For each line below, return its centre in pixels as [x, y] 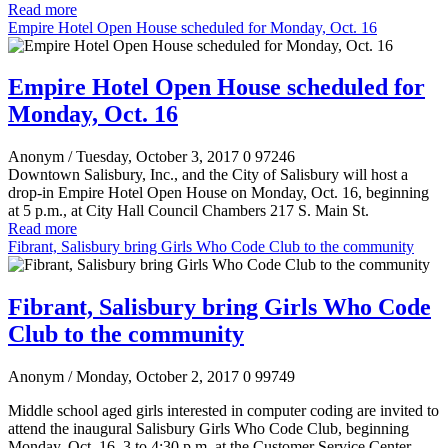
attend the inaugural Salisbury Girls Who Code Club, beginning [208, 429]
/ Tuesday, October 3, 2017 [153, 157]
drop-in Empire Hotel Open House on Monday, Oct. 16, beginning [218, 193]
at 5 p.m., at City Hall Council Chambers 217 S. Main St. [188, 211]
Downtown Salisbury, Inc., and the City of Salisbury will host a [208, 175]
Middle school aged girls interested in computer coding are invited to [223, 411]
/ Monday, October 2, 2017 [153, 377]
